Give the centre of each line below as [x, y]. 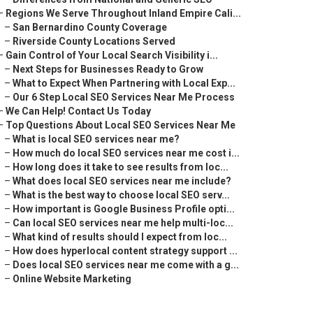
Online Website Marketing [72, 279]
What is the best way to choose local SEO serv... [121, 195]
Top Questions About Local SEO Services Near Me [121, 125]
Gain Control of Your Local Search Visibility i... [112, 55]
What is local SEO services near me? [96, 139]
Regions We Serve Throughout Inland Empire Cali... [123, 13]
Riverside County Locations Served [94, 41]
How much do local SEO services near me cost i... [126, 153]
